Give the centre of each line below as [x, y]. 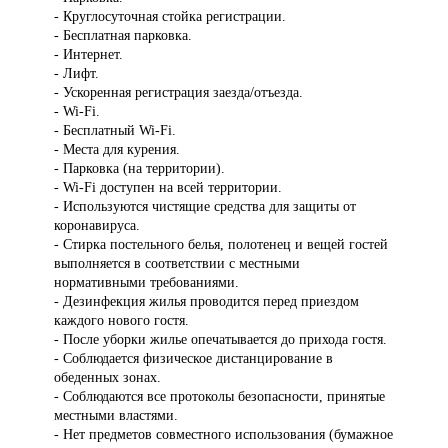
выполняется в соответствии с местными [177, 263]
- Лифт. [77, 73]
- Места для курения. [117, 149]
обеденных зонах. [108, 377]
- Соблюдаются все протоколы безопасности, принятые [220, 396]
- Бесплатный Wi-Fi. [115, 130]
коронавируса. [97, 225]
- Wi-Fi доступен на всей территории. [168, 187]
